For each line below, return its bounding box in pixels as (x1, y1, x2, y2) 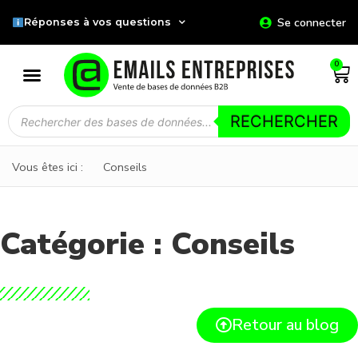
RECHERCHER (230, 112, 338, 132)
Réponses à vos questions (23, 16, 171, 28)
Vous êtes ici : (12, 158, 83, 175)
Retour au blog (232, 314, 339, 336)
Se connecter (276, 14, 346, 30)
